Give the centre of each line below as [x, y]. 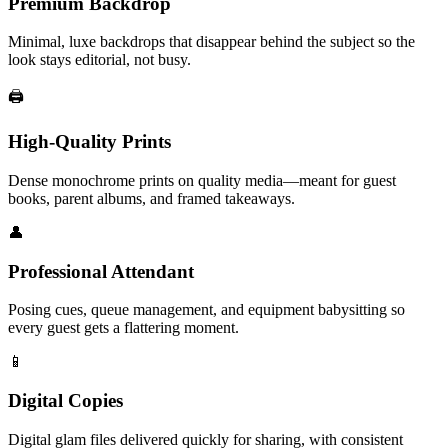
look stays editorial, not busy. [99, 60]
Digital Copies [65, 400]
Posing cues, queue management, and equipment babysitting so [206, 310]
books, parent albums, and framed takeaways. [151, 198]
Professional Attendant [101, 271]
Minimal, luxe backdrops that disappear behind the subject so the [211, 42]
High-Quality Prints [89, 142]
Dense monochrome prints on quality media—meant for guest [202, 180]
